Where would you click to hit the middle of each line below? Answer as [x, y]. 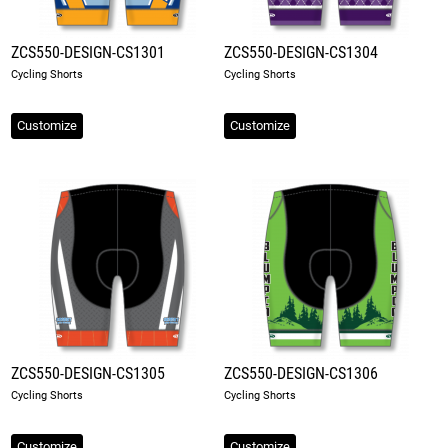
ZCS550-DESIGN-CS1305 [88, 373]
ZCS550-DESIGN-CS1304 [301, 52]
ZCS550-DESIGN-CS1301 [88, 52]
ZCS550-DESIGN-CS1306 [301, 373]
